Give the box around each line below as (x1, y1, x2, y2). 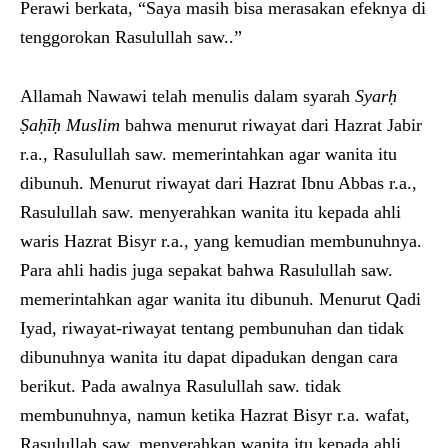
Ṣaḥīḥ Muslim (20, 114, 120, 135)
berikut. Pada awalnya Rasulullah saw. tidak (20, 375, 341, 396)
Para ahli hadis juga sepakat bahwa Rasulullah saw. (20, 259, 393, 280)
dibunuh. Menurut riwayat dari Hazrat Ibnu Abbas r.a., (20, 172, 417, 193)
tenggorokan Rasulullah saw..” (20, 26, 242, 47)
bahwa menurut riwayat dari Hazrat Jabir (120, 114, 422, 135)
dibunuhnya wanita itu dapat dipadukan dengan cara (20, 346, 398, 367)
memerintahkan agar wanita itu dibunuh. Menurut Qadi (20, 288, 421, 309)
